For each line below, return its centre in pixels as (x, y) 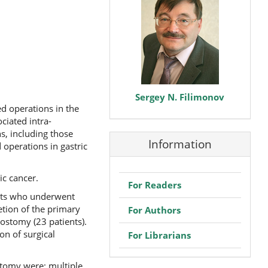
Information (180, 144)
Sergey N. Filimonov (180, 97)
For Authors (154, 210)
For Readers (154, 185)
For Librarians (159, 235)
